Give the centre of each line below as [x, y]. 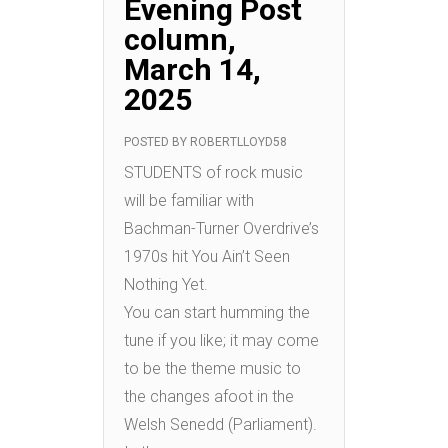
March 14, [192, 69]
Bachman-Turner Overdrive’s [221, 228]
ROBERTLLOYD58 [238, 141]
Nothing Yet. [166, 284]
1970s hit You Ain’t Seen [207, 256]
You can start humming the [217, 312]
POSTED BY [157, 141]
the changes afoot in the [209, 396]
